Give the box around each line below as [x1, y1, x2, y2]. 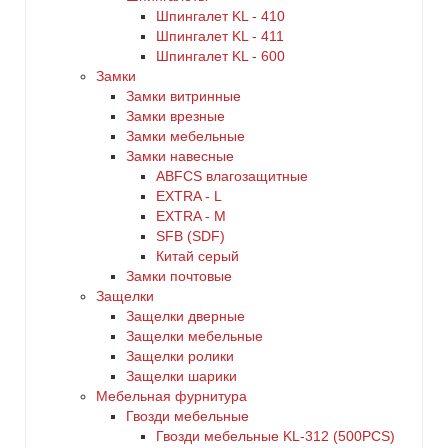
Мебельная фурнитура [96, 388, 247, 404]
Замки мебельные [126, 128, 245, 144]
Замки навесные [126, 148, 234, 164]
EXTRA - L [156, 188, 222, 204]
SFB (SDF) [156, 228, 225, 244]
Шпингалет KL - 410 [156, 8, 285, 24]
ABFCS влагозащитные [156, 168, 308, 184]
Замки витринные [126, 88, 241, 104]
